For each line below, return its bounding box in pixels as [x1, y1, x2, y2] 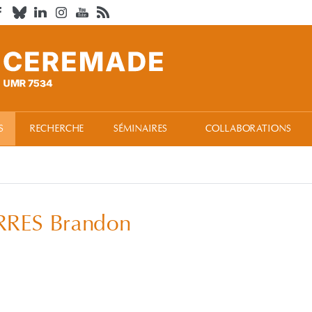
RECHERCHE [29, 123, 85, 136]
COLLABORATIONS [205, 123, 292, 136]
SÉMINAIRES [113, 123, 169, 136]
